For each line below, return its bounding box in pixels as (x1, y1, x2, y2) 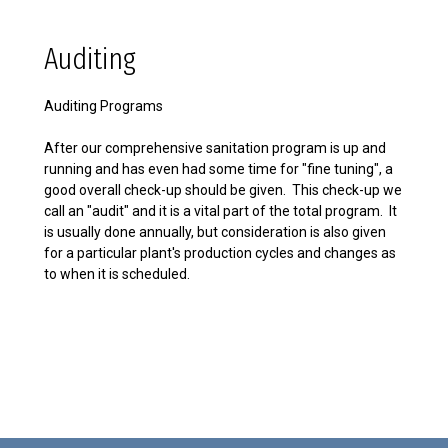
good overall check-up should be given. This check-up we (44, 182, 402, 198)
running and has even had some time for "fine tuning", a (44, 161, 393, 177)
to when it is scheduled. (44, 266, 190, 282)
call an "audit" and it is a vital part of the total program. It (44, 203, 397, 219)
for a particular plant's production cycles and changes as (44, 245, 396, 261)
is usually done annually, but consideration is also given (44, 224, 386, 240)
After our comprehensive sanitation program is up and (44, 140, 386, 156)
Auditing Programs (44, 98, 163, 114)
